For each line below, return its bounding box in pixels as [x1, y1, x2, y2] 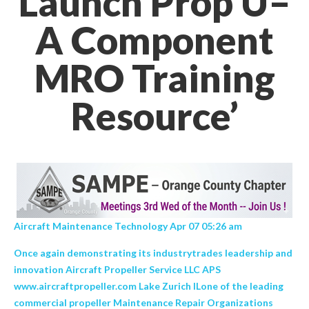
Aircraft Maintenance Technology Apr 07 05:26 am [14, 220, 244, 232]
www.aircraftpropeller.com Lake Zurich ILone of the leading [14, 280, 283, 292]
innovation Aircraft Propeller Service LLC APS [14, 263, 221, 275]
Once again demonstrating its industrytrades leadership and [14, 247, 292, 259]
